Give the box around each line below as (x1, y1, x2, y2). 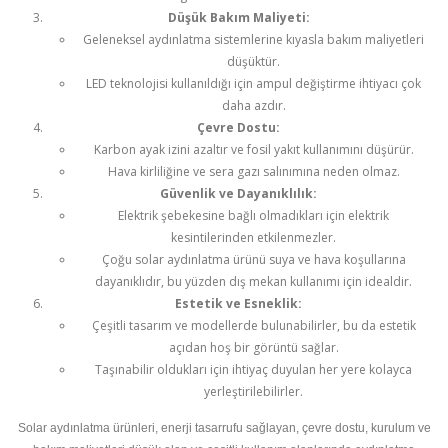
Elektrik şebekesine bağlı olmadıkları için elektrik (118, 206, 390, 224)
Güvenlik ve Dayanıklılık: (160, 184, 318, 202)
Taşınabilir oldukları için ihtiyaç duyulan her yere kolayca (95, 360, 413, 378)
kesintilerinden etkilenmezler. (171, 228, 337, 246)
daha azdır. (221, 96, 286, 114)
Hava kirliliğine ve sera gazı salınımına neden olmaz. (107, 162, 400, 180)
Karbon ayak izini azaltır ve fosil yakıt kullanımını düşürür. (93, 140, 414, 158)
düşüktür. (227, 52, 281, 70)
